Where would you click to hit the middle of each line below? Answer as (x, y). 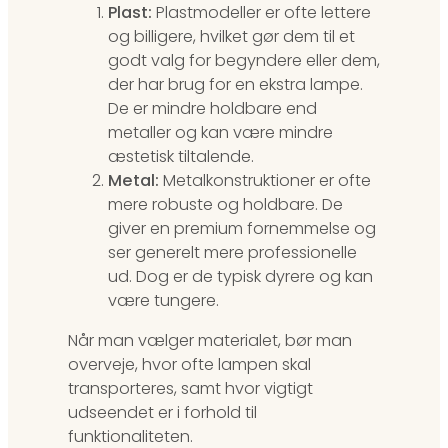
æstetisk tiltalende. (181, 156)
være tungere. (163, 300)
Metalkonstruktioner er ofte (265, 180)
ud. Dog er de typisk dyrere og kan (240, 276)
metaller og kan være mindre (220, 132)
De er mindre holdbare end (212, 108)
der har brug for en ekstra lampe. (235, 84)
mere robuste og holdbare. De (225, 204)
